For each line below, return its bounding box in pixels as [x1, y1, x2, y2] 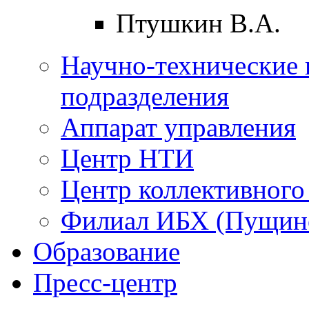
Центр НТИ [61, 143, 194, 173]
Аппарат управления [61, 112, 296, 142]
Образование [33, 236, 180, 266]
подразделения [61, 81, 229, 111]
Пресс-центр [33, 267, 177, 297]
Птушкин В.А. [116, 8, 281, 38]
